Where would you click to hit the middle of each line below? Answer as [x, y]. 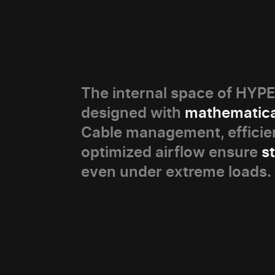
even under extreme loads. [176, 172]
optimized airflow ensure [171, 152]
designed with [133, 113]
